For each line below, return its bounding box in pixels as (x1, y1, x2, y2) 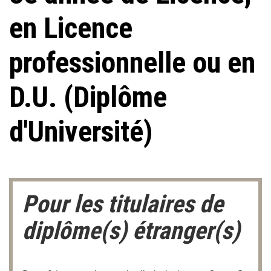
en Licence (9, 11, 132, 46)
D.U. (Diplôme (9, 80, 167, 115)
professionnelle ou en (9, 45, 255, 80)
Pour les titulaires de (22, 190, 223, 219)
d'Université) (9, 114, 152, 149)
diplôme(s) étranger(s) (22, 217, 240, 246)
